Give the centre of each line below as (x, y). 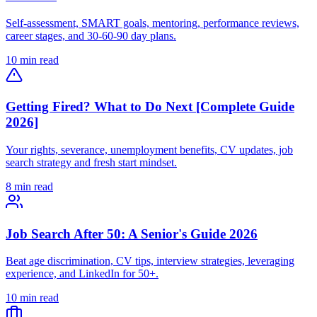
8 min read (29, 186)
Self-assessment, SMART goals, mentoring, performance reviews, (152, 23)
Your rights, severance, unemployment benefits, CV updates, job (149, 150)
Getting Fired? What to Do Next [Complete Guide (150, 107)
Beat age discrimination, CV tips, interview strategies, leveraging (150, 261)
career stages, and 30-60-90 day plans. (91, 35)
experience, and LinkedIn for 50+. (82, 274)
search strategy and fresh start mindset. (91, 162)
